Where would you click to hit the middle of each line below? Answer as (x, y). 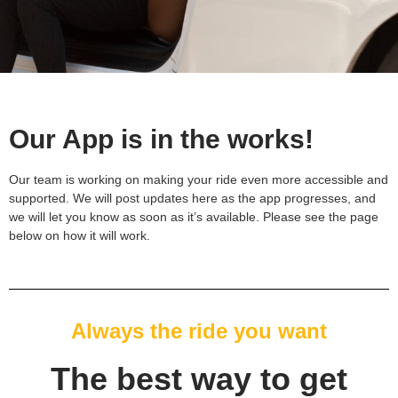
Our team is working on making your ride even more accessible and (199, 179)
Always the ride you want (199, 330)
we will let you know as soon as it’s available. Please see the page (194, 216)
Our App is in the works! (161, 139)
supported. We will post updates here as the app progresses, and (192, 198)
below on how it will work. (81, 235)
